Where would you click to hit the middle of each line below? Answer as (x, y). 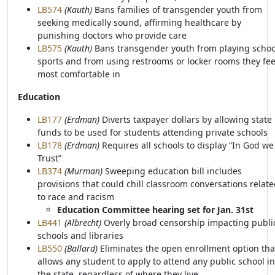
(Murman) (83, 171)
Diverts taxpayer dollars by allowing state (187, 119)
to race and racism (76, 197)
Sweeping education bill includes (172, 171)
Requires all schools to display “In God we (188, 145)
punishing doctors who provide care (112, 35)
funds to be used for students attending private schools (153, 132)
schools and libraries (80, 235)
